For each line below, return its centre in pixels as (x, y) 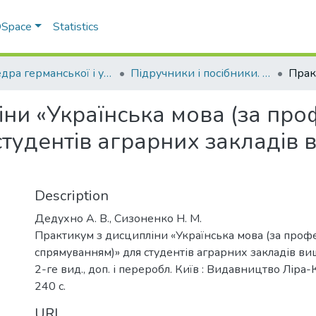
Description (72, 196)
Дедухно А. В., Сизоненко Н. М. (118, 219)
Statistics (76, 27)
